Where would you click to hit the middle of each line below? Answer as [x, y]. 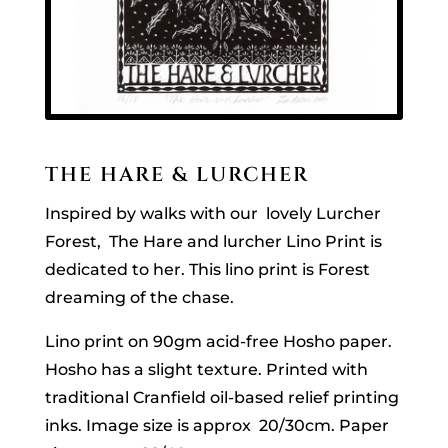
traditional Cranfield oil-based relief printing [221, 397]
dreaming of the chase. [141, 297]
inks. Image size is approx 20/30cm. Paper [216, 425]
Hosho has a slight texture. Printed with [206, 369]
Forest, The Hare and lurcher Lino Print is [213, 241]
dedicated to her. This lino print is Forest [207, 269]
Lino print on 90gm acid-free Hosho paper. [218, 341]
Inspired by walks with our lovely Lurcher [212, 213]
